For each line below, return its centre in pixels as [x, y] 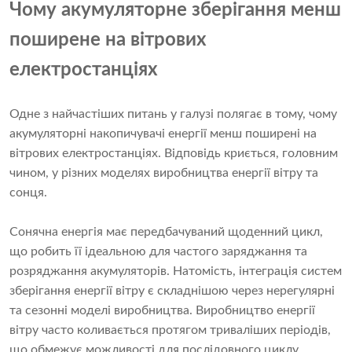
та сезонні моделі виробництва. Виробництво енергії [162, 311]
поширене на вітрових [108, 40]
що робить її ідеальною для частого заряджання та [158, 252]
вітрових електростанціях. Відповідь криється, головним [174, 154]
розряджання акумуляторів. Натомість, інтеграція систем [176, 271]
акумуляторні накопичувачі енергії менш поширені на [163, 134]
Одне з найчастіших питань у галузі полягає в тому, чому [173, 114]
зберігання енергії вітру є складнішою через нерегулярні [172, 291]
